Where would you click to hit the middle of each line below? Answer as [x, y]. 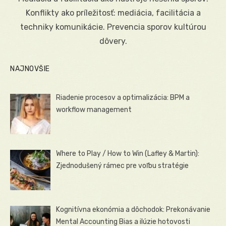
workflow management [94, 109]
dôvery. [113, 41]
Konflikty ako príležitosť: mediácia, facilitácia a [113, 13]
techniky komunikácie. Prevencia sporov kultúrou [113, 27]
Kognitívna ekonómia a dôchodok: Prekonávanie [133, 210]
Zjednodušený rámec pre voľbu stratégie [123, 165]
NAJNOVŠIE [30, 69]
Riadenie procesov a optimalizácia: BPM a [123, 97]
